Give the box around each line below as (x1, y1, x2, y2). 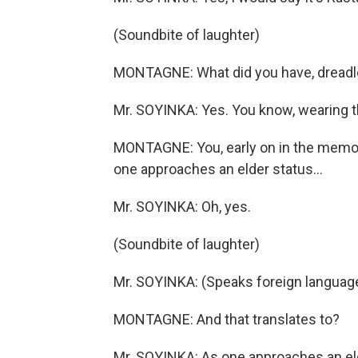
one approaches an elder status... (113, 161, 323, 177)
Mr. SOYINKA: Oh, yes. (113, 198, 251, 215)
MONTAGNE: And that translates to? (113, 311, 340, 328)
